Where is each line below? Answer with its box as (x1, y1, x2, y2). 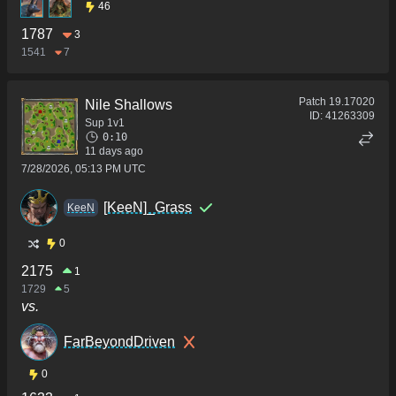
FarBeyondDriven (64, 334, 175, 350)
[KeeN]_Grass (103, 200, 192, 216)
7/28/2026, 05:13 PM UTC (21, 163, 146, 176)
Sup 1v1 (85, 117, 125, 130)
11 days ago (85, 145, 143, 158)
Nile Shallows (85, 97, 172, 113)
